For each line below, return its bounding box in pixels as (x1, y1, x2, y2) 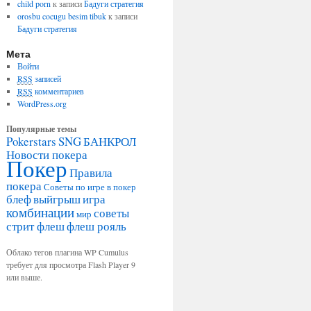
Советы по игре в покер (44, 180, 136, 193)
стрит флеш (6, 218, 65, 234)
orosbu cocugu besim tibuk (17, 10, 106, 22)
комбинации (6, 203, 74, 221)
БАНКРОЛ (83, 133, 137, 149)
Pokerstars (6, 133, 56, 149)
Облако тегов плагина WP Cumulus (6, 246, 128, 258)
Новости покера (6, 146, 87, 162)
